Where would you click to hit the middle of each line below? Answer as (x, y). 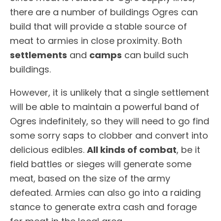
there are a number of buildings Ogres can (104, 12)
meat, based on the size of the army (90, 178)
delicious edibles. (48, 149)
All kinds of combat (132, 149)
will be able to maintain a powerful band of (105, 107)
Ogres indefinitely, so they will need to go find (110, 121)
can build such (155, 55)
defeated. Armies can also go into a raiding (105, 192)
